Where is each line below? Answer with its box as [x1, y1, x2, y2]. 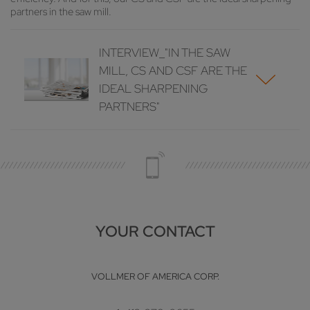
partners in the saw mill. [10, 5, 111, 19]
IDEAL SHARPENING [99, 81, 208, 97]
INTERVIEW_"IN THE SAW [99, 45, 231, 61]
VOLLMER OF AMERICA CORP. [91, 271, 219, 283]
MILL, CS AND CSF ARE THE [99, 63, 248, 79]
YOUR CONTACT [95, 221, 215, 242]
